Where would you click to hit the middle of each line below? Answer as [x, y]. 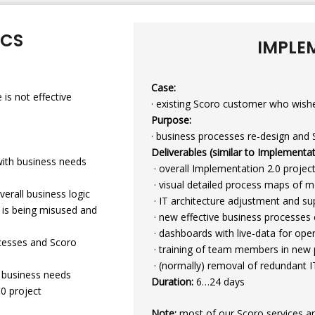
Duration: [173, 281]
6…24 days [221, 281]
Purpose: [172, 120]
